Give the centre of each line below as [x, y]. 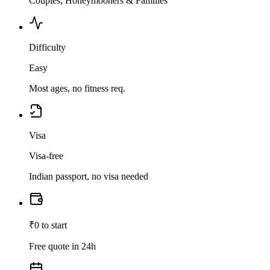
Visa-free [46, 156]
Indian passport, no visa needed [89, 177]
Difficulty [47, 48]
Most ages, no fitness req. [77, 89]
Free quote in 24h [62, 246]
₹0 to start [48, 225]
